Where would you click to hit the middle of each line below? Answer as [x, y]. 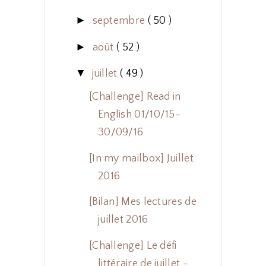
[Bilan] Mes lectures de [142, 202]
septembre [120, 21]
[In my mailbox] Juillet [141, 158]
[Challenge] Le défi [133, 246]
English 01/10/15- [139, 115]
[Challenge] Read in [135, 97]
